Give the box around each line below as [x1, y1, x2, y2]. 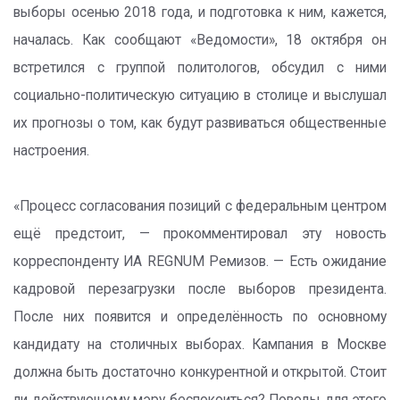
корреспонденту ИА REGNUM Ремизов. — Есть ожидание [13, 254, 387, 270]
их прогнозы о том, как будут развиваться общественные [13, 115, 387, 131]
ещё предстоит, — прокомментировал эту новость [13, 226, 387, 242]
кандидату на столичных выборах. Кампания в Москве [13, 337, 387, 353]
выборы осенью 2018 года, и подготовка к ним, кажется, [13, 4, 387, 21]
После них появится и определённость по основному [13, 309, 387, 325]
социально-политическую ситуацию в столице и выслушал [13, 87, 387, 104]
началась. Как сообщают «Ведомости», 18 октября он [13, 32, 387, 48]
